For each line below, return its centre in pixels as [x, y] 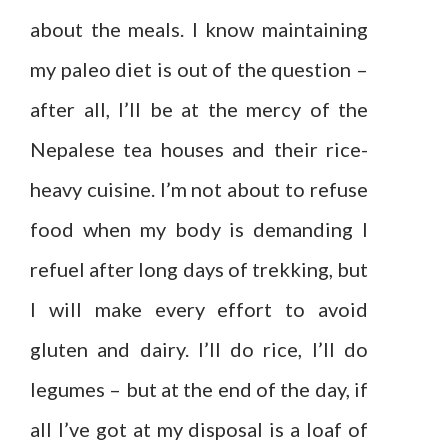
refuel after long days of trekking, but [199, 269]
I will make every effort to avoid [199, 309]
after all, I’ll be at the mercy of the [199, 109]
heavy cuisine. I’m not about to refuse [199, 189]
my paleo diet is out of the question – [199, 69]
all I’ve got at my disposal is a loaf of [199, 429]
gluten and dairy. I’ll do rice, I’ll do [199, 349]
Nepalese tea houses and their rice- [199, 149]
